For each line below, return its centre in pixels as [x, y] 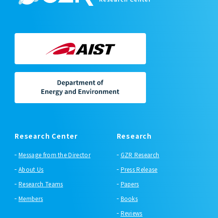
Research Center [46, 136]
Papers [130, 184]
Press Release [139, 169]
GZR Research [140, 154]
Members [31, 198]
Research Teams [41, 184]
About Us [31, 169]
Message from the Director [54, 154]
